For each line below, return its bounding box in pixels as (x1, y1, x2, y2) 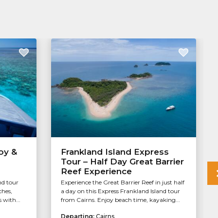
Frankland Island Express (60, 147, 169, 157)
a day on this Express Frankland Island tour (60, 187, 180, 195)
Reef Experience (60, 166, 132, 177)
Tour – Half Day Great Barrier (60, 157, 184, 167)
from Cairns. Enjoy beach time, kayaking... (60, 196, 180, 204)
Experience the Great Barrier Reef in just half (60, 179, 184, 186)
